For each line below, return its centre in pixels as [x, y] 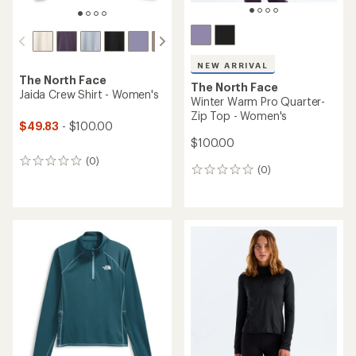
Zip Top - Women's [239, 116]
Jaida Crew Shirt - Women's [89, 95]
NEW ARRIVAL [233, 65]
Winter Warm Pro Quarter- [258, 101]
